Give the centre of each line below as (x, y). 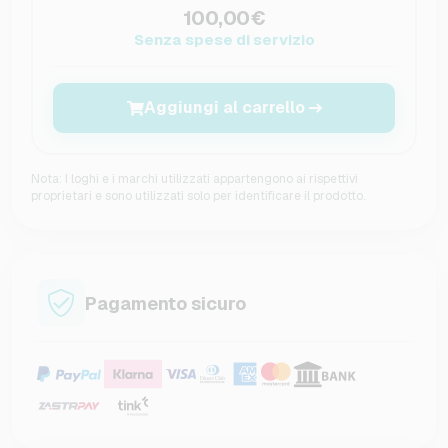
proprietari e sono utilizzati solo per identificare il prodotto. (198, 196)
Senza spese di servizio (224, 40)
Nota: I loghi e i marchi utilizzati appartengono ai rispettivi (194, 179)
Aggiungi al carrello (224, 108)
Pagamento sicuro (165, 303)
